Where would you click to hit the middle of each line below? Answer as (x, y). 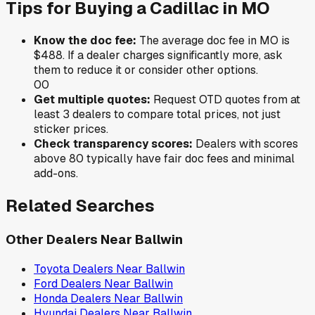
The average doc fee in (198, 40)
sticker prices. (71, 129)
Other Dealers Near (70, 239)
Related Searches (80, 205)
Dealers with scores (245, 144)
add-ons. (56, 173)
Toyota (52, 269)
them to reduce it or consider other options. (146, 70)
